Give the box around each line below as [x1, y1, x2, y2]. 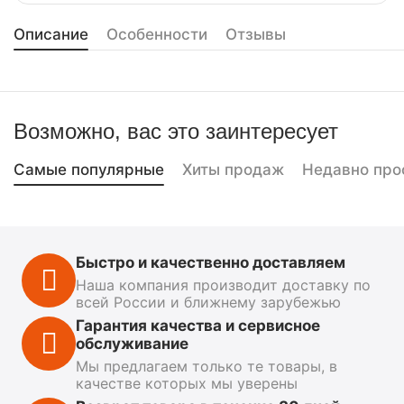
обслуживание [76, 335, 188, 353]
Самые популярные [14, 161, 164, 179]
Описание [14, 24, 88, 43]
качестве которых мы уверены [76, 374, 298, 392]
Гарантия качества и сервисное [76, 317, 320, 335]
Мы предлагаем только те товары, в [76, 357, 337, 375]
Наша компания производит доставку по [76, 276, 371, 294]
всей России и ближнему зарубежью [76, 293, 341, 311]
